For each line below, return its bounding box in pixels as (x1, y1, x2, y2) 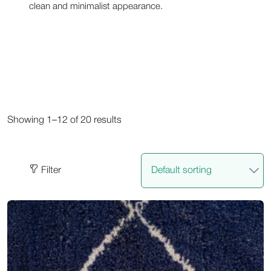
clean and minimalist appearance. (29, 2, 163, 11)
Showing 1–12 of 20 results (7, 116, 122, 125)
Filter (41, 166, 62, 175)
